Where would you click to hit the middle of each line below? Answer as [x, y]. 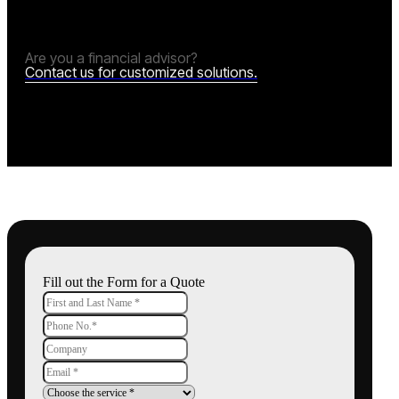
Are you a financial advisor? [111, 58]
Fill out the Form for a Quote [124, 282]
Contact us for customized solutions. [141, 73]
